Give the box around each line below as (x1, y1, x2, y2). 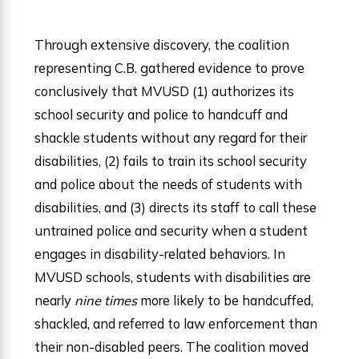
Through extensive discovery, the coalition (34, 36, 290, 54)
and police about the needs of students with (34, 175, 303, 193)
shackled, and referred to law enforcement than (34, 315, 318, 333)
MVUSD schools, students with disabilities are (34, 268, 312, 286)
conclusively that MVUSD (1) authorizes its (34, 83, 295, 100)
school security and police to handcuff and (34, 106, 288, 123)
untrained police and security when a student (34, 222, 309, 240)
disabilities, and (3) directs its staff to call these (34, 199, 317, 216)
